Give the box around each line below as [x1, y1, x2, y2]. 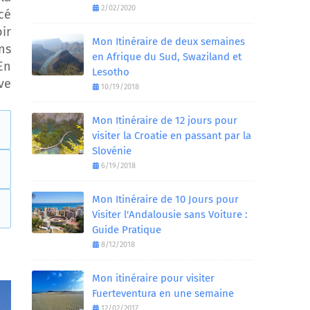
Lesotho [92, 66, 129, 78]
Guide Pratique [92, 224, 161, 236]
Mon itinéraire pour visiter [92, 272, 215, 284]
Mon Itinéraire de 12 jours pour [92, 114, 237, 127]
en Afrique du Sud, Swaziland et [92, 51, 241, 63]
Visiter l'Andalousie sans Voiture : [92, 208, 248, 221]
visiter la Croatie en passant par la [92, 129, 251, 142]
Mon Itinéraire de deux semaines [92, 35, 245, 48]
